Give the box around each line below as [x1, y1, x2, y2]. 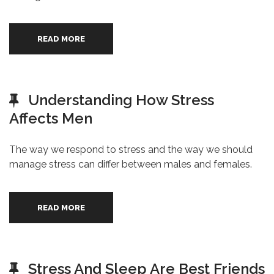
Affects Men [9, 109, 92, 127]
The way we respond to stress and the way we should [9, 144, 253, 155]
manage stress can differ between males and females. [9, 158, 252, 170]
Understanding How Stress [28, 91, 214, 109]
